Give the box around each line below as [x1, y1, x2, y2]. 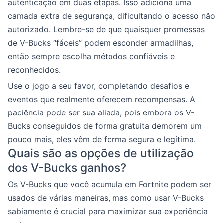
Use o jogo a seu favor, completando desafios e [8, 80, 189, 91]
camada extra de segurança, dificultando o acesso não [8, 10, 215, 21]
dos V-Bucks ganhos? [8, 160, 126, 175]
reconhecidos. [8, 64, 61, 75]
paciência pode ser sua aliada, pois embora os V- [8, 107, 194, 117]
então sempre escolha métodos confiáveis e [8, 51, 175, 61]
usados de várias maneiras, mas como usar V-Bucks [8, 192, 204, 203]
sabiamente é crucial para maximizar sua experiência [8, 206, 208, 216]
